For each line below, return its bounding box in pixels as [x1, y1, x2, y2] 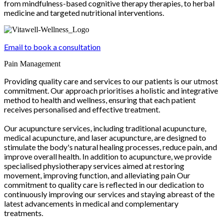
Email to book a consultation [4, 42, 101, 52]
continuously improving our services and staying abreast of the [4, 189, 215, 199]
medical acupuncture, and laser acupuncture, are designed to [4, 133, 206, 142]
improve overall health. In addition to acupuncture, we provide [4, 152, 212, 161]
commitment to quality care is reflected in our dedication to [4, 180, 204, 189]
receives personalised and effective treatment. [4, 105, 160, 114]
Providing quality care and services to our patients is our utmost [4, 76, 218, 86]
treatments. [4, 208, 43, 218]
